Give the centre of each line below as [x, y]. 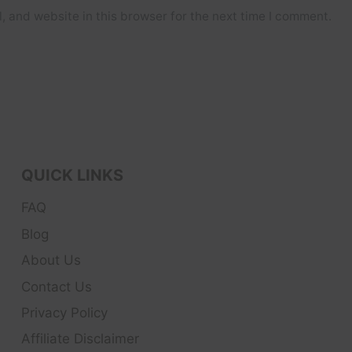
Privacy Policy [64, 313]
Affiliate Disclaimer [80, 339]
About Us [51, 260]
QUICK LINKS [72, 175]
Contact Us [57, 286]
